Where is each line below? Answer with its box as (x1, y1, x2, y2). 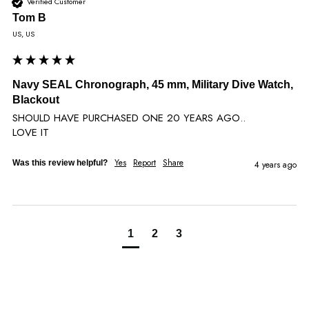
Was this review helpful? (12, 157, 108, 168)
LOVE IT (12, 124, 49, 140)
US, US (12, 28, 34, 39)
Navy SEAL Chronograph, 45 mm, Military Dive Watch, (12, 78, 293, 90)
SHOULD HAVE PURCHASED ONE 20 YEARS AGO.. (12, 110, 246, 126)
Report (133, 156, 156, 169)
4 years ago (255, 158, 297, 171)
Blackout (12, 93, 59, 106)
